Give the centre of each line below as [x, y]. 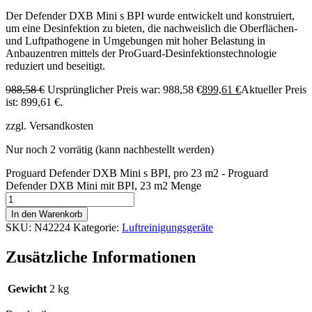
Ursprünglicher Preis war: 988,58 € [125, 89]
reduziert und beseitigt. [55, 65]
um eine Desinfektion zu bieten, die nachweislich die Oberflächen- [151, 28]
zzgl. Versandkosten [49, 125]
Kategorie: [96, 227]
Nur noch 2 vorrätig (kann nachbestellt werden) [110, 149]
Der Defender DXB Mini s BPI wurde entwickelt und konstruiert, [150, 15]
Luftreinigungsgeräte [167, 227]
